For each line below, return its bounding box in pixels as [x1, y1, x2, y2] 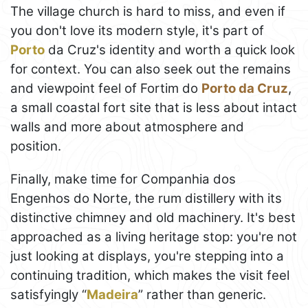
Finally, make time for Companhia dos [10, 170, 236, 187]
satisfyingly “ [10, 286, 87, 302]
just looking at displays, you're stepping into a [10, 247, 284, 264]
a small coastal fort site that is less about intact [10, 99, 297, 115]
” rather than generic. [138, 286, 266, 302]
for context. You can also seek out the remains [10, 60, 291, 77]
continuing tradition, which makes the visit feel [10, 267, 289, 283]
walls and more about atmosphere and [10, 118, 244, 135]
